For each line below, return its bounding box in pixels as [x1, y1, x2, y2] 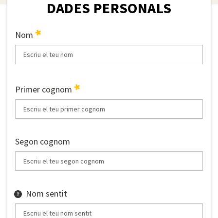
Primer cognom [15, 84, 74, 95]
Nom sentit [26, 188, 67, 200]
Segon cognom [15, 136, 70, 147]
